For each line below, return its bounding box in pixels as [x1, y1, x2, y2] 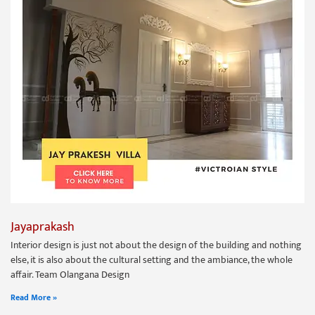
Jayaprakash [11, 216, 75, 238]
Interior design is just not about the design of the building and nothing [11, 236, 302, 253]
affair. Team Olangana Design [11, 266, 129, 283]
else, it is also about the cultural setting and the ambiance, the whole [11, 251, 292, 268]
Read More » [11, 290, 57, 304]
